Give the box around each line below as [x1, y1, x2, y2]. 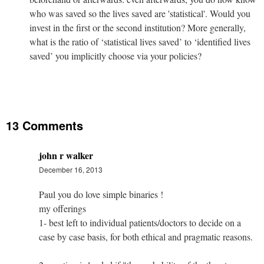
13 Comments [6, 117, 83, 134]
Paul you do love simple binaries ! [39, 188, 163, 201]
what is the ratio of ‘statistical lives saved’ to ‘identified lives [29, 35, 250, 48]
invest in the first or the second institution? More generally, [29, 21, 246, 34]
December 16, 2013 [39, 164, 103, 175]
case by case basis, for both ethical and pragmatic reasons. [39, 230, 253, 243]
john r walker [39, 148, 93, 163]
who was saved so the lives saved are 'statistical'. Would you [29, 7, 250, 20]
